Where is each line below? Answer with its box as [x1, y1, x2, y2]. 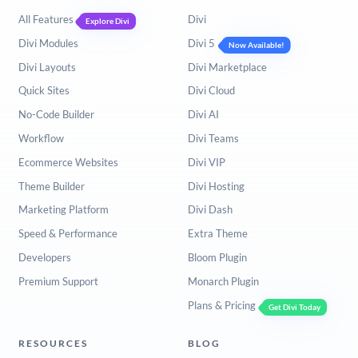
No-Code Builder [18, 108, 94, 121]
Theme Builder [18, 179, 85, 193]
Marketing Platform [18, 203, 109, 217]
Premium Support [18, 274, 98, 288]
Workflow [18, 132, 64, 145]
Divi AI [187, 108, 219, 121]
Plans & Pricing [187, 298, 256, 312]
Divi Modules [18, 36, 78, 50]
